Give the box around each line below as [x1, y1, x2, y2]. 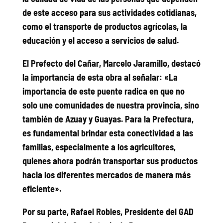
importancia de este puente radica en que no [22, 85, 185, 97]
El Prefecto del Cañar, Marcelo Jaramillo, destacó [22, 57, 201, 69]
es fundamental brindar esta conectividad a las [22, 127, 193, 138]
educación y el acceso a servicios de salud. [22, 34, 179, 46]
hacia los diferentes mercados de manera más [22, 169, 191, 180]
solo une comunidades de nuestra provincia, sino [22, 99, 199, 111]
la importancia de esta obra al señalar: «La [22, 71, 178, 83]
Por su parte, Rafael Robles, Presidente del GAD [22, 206, 194, 217]
